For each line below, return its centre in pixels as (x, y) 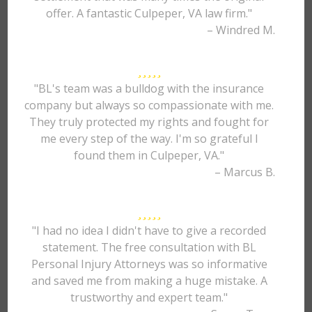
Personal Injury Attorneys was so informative (149, 264)
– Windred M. (241, 30)
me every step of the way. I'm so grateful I (149, 139)
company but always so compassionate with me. (149, 105)
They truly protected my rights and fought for (149, 122)
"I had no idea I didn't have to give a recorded (149, 231)
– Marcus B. (244, 172)
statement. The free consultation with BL (149, 247)
